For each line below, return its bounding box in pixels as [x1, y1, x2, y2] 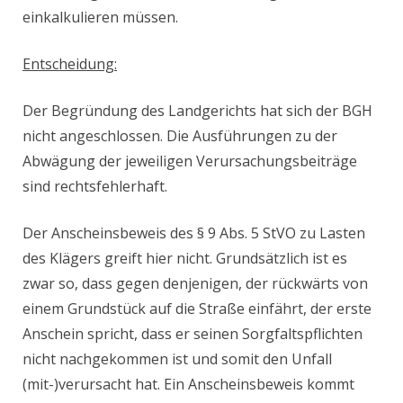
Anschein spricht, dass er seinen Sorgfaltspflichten [22, 324, 363, 345]
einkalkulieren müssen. [22, 7, 178, 28]
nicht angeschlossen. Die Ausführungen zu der [22, 126, 337, 147]
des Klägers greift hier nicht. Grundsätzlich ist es [22, 248, 347, 269]
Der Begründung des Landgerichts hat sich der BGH [22, 101, 372, 121]
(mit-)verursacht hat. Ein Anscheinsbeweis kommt [22, 374, 354, 395]
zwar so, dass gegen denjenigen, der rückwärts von [22, 273, 368, 294]
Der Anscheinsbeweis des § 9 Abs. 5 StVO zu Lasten [22, 223, 365, 244]
